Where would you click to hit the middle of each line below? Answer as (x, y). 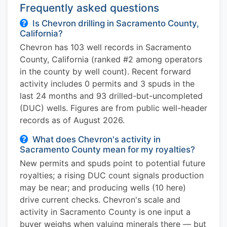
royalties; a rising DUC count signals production (112, 175)
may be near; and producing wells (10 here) (103, 187)
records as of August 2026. (72, 120)
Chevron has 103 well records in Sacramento (106, 47)
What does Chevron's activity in (97, 139)
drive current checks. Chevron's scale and (100, 199)
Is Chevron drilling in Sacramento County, (116, 23)
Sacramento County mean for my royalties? (107, 149)
